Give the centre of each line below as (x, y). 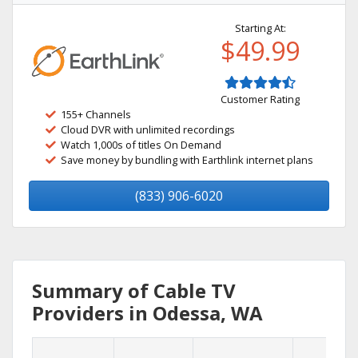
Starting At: (260, 28)
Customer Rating (260, 99)
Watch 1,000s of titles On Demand (141, 145)
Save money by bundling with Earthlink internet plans (187, 160)
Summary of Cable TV (134, 290)
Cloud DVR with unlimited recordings (148, 129)
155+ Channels (96, 114)
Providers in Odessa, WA (147, 313)
